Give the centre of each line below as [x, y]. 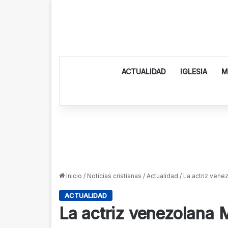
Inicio [73, 176]
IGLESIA [194, 72]
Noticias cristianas [114, 176]
